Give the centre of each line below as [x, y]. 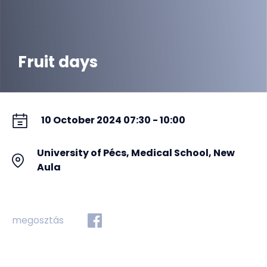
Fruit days [58, 62]
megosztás [38, 220]
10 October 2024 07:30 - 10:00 [113, 120]
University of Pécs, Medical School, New [136, 153]
